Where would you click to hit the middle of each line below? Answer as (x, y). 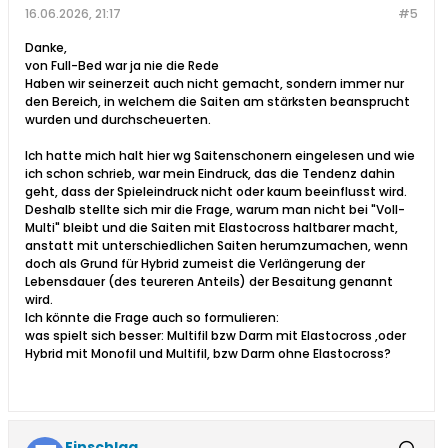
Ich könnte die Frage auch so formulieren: (152, 318)
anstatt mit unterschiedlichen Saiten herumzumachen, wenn (216, 246)
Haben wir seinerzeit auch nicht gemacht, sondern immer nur (214, 84)
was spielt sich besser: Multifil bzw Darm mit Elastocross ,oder (215, 336)
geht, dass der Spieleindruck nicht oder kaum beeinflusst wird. (216, 192)
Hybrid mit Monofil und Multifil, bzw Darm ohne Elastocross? (208, 354)
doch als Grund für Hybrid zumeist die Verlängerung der (195, 264)
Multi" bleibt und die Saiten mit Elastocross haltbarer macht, (211, 228)
